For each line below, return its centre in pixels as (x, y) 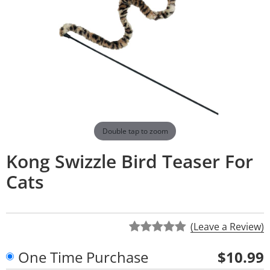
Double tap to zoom (135, 131)
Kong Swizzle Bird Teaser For (130, 161)
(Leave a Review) (227, 226)
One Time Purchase (83, 257)
